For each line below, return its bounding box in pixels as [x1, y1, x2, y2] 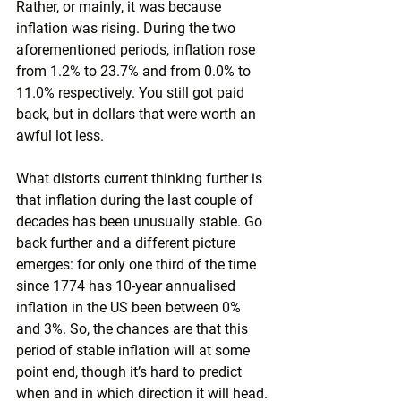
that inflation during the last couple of [16, 192, 257, 209]
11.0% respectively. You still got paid [16, 84, 248, 101]
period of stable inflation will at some [16, 342, 253, 359]
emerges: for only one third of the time [16, 256, 260, 273]
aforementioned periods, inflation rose [16, 41, 259, 58]
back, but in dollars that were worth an [16, 106, 260, 123]
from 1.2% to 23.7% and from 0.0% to [16, 63, 254, 80]
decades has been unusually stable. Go [16, 213, 266, 230]
